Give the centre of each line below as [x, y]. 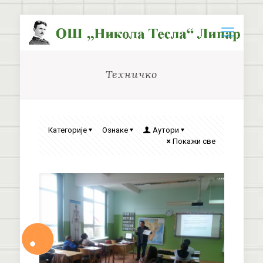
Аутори [166, 130]
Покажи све [194, 141]
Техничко [131, 74]
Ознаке [115, 130]
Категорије [67, 130]
